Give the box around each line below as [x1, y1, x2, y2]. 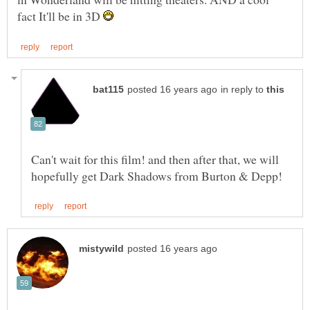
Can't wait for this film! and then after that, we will [31, 150, 279, 167]
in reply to [221, 84, 266, 95]
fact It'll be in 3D [17, 8, 103, 25]
